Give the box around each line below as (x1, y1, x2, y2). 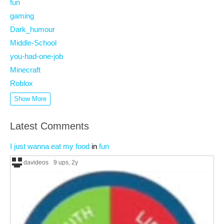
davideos (23, 159, 48, 165)
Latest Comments (10, 120, 89, 131)
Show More (14, 95, 46, 102)
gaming (10, 11, 34, 20)
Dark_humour (10, 25, 55, 33)
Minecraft (10, 65, 40, 74)
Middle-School (10, 38, 56, 47)
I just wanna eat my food (10, 142, 89, 150)
